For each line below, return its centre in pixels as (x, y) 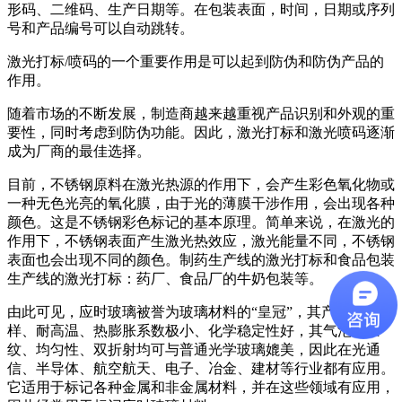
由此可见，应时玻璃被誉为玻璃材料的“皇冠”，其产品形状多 (200, 311)
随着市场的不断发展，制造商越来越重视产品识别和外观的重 (201, 113)
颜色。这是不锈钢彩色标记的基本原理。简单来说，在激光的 (201, 222)
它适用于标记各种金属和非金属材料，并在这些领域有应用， (201, 387)
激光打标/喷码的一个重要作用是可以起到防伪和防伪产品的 (196, 61)
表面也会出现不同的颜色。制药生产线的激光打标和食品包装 (201, 259)
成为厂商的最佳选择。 (79, 151)
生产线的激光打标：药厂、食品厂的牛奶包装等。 (165, 278)
